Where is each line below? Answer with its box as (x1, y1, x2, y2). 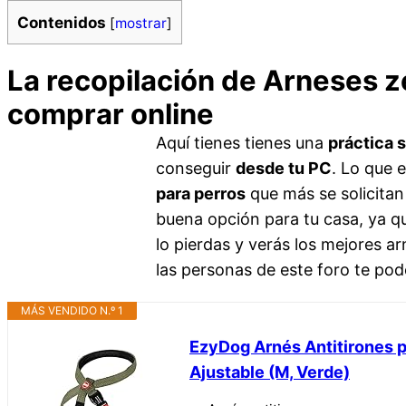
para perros (156, 184, 246, 204)
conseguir (156, 159, 236, 179)
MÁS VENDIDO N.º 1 (21, 304, 123, 318)
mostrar (115, 14, 167, 33)
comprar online (7, 97, 214, 131)
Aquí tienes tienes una (156, 133, 328, 153)
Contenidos (17, 13, 106, 33)
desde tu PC (236, 159, 332, 179)
